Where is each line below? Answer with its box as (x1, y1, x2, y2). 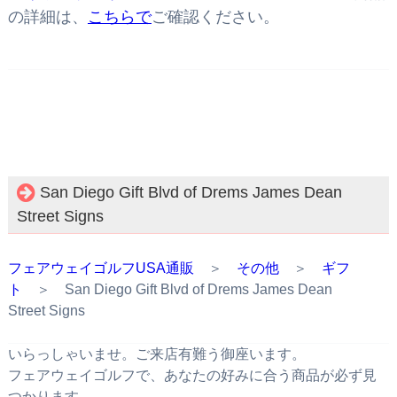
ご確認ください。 (151, 7, 279, 26)
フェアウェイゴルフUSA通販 (7, 261, 194, 276)
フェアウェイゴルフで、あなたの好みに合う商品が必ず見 (7, 368, 377, 384)
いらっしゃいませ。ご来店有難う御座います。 (7, 346, 306, 362)
